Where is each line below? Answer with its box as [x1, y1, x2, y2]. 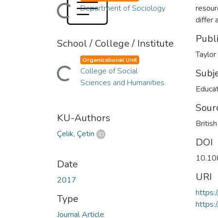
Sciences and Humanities [80, 77, 164, 88]
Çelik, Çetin [57, 128, 94, 139]
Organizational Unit [82, 55, 137, 64]
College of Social [80, 65, 138, 76]
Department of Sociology [80, 2, 165, 14]
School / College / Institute [57, 36, 174, 50]
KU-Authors [57, 111, 110, 125]
